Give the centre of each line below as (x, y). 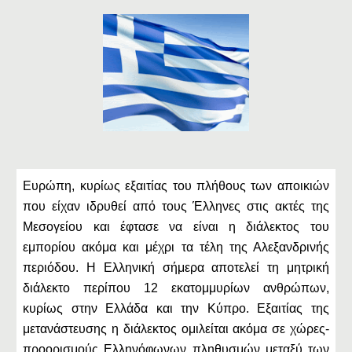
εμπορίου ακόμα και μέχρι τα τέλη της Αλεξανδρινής (176, 247)
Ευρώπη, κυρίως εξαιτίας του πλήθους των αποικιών (176, 186)
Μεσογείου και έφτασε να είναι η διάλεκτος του (176, 227)
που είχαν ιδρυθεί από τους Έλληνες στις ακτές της (176, 206)
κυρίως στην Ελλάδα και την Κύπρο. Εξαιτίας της (176, 308)
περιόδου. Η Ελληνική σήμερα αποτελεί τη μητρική (176, 268)
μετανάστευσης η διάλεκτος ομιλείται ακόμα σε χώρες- (176, 329)
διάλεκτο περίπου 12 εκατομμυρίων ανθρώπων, (176, 288)
